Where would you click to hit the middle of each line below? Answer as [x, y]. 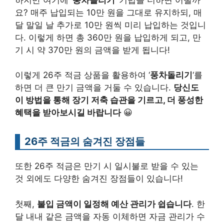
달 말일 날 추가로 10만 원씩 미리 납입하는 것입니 [110, 25]
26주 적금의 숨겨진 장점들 [85, 141]
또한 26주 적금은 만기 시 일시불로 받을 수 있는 [107, 166]
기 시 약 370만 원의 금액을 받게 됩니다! [92, 50]
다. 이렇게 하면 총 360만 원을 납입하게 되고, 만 [108, 37]
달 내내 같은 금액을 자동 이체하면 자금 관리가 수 [110, 216]
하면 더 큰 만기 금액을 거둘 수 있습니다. [94, 88]
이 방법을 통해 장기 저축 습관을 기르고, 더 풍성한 [109, 100]
